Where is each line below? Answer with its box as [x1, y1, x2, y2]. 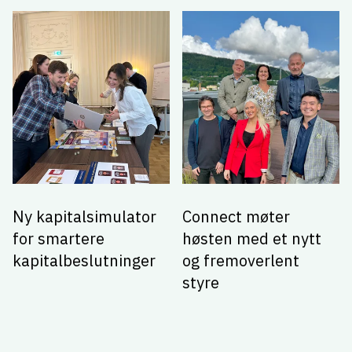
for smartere [13, 227, 104, 249]
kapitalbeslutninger [13, 249, 156, 271]
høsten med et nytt [182, 227, 321, 249]
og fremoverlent [182, 249, 299, 271]
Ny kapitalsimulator [13, 205, 156, 227]
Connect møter [182, 205, 290, 227]
